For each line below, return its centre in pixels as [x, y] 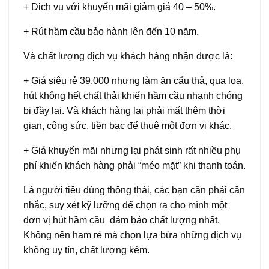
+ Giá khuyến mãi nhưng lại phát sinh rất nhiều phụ [132, 150]
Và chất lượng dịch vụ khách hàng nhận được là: [128, 56]
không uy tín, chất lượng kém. [86, 250]
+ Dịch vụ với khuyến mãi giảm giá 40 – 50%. [119, 7]
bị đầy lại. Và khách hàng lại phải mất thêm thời [124, 110]
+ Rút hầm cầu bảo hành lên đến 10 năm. [111, 31]
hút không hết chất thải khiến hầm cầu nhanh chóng [133, 95]
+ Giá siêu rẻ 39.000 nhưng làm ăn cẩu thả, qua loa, [134, 80]
